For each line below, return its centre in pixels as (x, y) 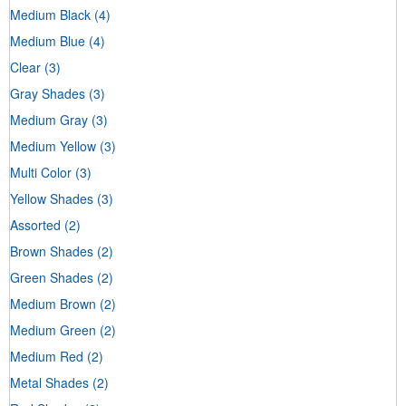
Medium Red (47, 356)
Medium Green (53, 329)
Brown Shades (52, 251)
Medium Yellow (53, 145)
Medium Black (50, 14)
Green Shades (52, 277)
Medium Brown (53, 303)
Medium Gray (49, 119)
